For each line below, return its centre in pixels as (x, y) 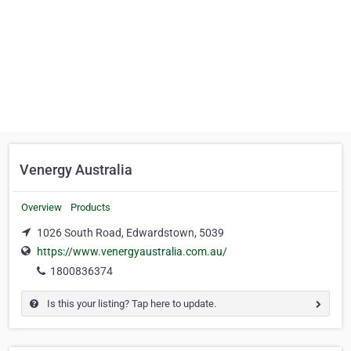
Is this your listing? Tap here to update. (130, 304)
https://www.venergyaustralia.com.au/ (132, 252)
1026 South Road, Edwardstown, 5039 (130, 233)
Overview (42, 207)
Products (90, 207)
